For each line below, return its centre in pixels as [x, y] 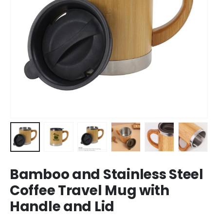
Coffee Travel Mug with [90, 190]
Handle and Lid [62, 206]
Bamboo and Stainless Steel [107, 174]
